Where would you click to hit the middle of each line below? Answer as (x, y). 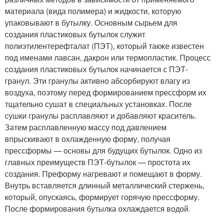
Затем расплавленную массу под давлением (86, 127)
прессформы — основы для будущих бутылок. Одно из (103, 150)
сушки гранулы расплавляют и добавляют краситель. (101, 115)
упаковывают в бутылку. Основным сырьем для (91, 22)
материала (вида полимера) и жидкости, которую (93, 11)
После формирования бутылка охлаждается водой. (98, 208)
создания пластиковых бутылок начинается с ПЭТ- (96, 69)
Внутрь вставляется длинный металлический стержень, (105, 185)
